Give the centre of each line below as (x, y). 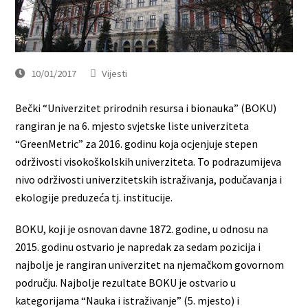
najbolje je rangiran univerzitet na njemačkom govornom (150, 265)
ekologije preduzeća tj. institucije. (94, 198)
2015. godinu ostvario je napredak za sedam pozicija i (138, 247)
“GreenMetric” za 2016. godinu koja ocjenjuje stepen (137, 144)
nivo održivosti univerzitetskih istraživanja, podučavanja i (149, 180)
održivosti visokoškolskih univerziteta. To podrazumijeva (148, 162)
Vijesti (115, 74)
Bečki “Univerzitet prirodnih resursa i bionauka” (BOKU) (146, 108)
